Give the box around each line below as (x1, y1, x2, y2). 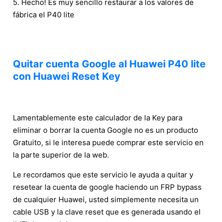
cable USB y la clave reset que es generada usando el (13, 207, 201, 217)
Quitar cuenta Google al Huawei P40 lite (13, 57, 206, 70)
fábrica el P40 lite (13, 9, 74, 19)
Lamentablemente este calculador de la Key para (13, 112, 182, 122)
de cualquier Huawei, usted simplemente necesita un (13, 194, 199, 204)
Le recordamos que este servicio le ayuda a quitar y (13, 169, 193, 179)
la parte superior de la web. (13, 150, 109, 160)
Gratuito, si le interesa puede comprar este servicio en (13, 137, 204, 147)
